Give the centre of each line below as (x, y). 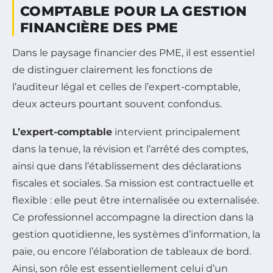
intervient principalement (176, 132)
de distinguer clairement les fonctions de (112, 70)
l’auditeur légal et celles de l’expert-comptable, (126, 87)
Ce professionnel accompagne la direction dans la (133, 218)
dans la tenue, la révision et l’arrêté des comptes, (130, 149)
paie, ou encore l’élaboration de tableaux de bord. (132, 252)
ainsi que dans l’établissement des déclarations (127, 166)
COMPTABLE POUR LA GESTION (134, 12)
